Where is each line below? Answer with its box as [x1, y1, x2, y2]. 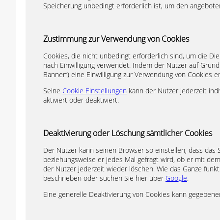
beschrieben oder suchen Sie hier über [43, 173, 165, 183]
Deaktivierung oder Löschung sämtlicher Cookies [43, 128, 212, 138]
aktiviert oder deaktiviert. [43, 95, 119, 105]
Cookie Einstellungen [62, 86, 127, 95]
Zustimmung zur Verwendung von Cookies [43, 33, 189, 44]
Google [165, 173, 187, 183]
